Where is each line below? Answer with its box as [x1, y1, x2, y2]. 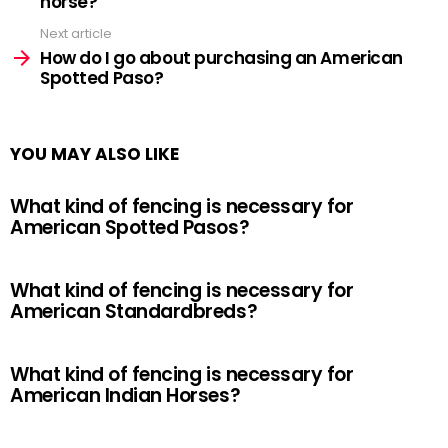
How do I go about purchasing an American [40, 46, 404, 70]
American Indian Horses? [10, 382, 241, 409]
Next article [40, 23, 112, 43]
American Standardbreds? [10, 298, 258, 325]
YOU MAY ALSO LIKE [10, 142, 179, 166]
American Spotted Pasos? [10, 214, 250, 241]
